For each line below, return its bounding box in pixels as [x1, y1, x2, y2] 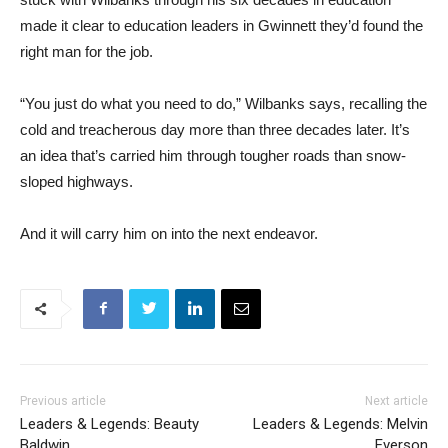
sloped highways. [20, 172, 133, 190]
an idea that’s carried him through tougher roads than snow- [20, 146, 406, 164]
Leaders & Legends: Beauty [20, 414, 199, 433]
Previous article [20, 393, 106, 408]
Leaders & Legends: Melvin [252, 414, 428, 433]
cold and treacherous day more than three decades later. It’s [20, 120, 410, 138]
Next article [364, 393, 428, 408]
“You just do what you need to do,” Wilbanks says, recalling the [20, 94, 427, 112]
